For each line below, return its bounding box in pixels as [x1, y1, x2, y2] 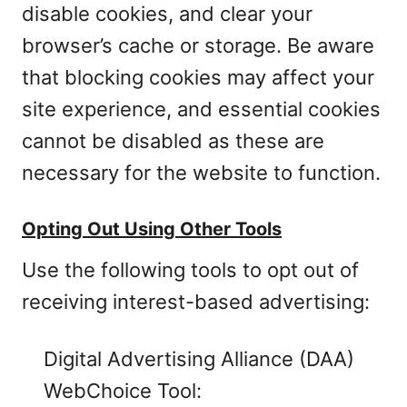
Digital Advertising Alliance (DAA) [44, 347, 354, 371]
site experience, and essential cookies [22, 97, 381, 121]
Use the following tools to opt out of [22, 258, 359, 282]
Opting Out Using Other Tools [22, 218, 282, 240]
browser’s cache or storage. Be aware [22, 34, 374, 57]
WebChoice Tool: [44, 379, 202, 402]
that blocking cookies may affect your [22, 65, 374, 89]
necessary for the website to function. [22, 161, 381, 184]
